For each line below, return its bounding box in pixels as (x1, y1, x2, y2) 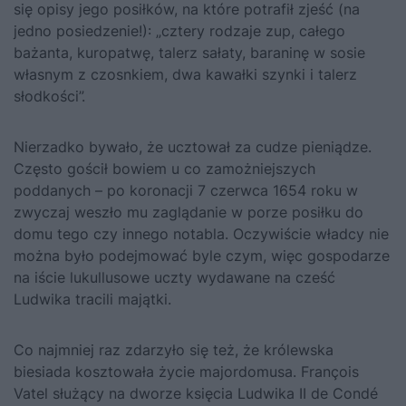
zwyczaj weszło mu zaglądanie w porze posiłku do (14, 202, 363, 221)
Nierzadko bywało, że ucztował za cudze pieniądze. (14, 137, 372, 156)
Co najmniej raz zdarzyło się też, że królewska (14, 340, 333, 359)
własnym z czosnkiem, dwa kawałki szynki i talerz (14, 64, 357, 83)
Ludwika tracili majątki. (14, 289, 171, 308)
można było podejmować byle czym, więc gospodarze (14, 246, 390, 265)
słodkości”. (14, 86, 85, 105)
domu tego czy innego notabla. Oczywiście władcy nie (14, 224, 389, 243)
